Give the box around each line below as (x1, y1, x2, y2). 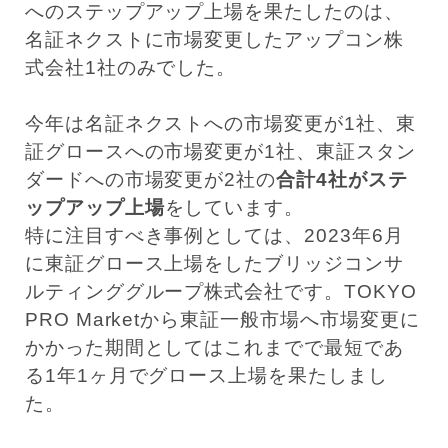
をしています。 (164, 197, 305, 219)
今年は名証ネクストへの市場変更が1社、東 (24, 113, 416, 135)
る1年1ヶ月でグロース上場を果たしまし (24, 365, 388, 387)
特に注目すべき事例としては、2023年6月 (24, 225, 404, 247)
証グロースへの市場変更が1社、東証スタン (24, 141, 416, 163)
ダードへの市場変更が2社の (24, 169, 277, 191)
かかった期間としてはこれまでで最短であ (24, 337, 404, 359)
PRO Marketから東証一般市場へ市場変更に (24, 309, 420, 331)
